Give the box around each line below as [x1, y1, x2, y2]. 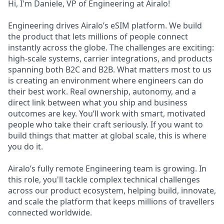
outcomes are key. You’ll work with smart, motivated [8, 108, 205, 119]
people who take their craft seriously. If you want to [8, 119, 203, 130]
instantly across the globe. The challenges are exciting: [8, 42, 214, 53]
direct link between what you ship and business [8, 97, 187, 108]
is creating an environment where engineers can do [8, 75, 203, 86]
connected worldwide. [8, 207, 92, 218]
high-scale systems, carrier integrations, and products [8, 53, 212, 64]
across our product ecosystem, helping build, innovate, [8, 185, 216, 196]
